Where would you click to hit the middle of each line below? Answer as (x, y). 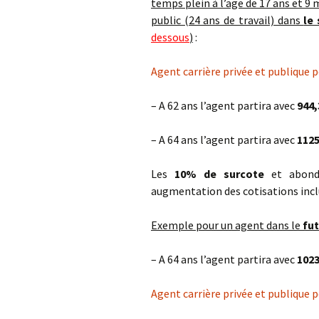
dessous (170, 37)
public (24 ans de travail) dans (228, 20)
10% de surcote (219, 174)
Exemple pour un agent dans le (227, 225)
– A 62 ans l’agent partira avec (224, 105)
